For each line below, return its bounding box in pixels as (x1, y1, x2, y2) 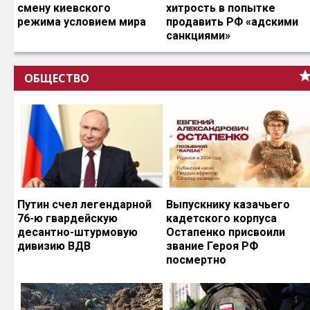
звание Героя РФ (166, 239, 258, 253)
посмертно (166, 253, 226, 267)
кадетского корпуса (166, 212, 277, 226)
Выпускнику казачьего (166, 198, 290, 212)
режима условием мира (17, 15, 146, 29)
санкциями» (166, 29, 230, 43)
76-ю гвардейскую (17, 212, 118, 226)
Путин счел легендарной (17, 198, 152, 212)
